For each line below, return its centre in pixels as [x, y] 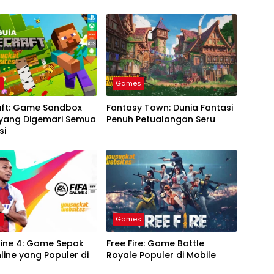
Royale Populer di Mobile [161, 255]
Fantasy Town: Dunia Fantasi [169, 107]
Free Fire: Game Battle [155, 243]
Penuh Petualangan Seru [161, 119]
